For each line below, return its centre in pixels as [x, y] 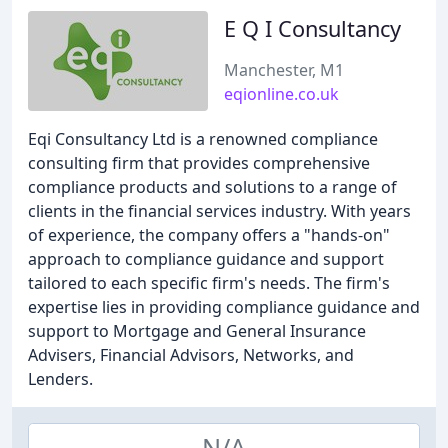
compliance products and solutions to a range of [212, 187]
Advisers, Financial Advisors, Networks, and [191, 355]
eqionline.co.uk [281, 94]
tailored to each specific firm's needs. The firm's [209, 283]
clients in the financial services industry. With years [219, 211]
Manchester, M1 [284, 70]
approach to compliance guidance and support [206, 259]
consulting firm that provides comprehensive [199, 163]
